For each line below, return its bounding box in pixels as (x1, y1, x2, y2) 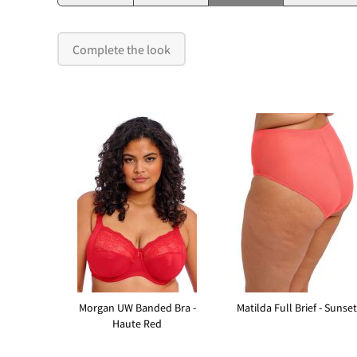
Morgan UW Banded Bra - (78, 301, 196, 316)
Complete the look (73, 41, 171, 57)
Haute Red (112, 317, 162, 331)
